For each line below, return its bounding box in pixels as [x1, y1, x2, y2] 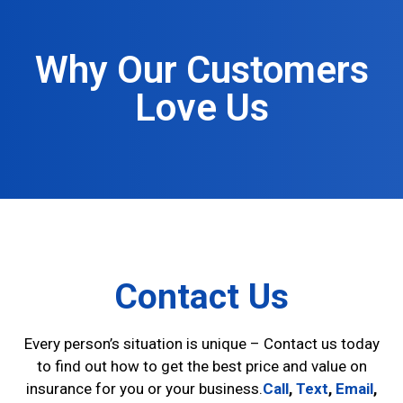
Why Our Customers [34, 47, 369, 92]
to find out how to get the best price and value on [36, 356, 367, 375]
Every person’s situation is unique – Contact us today [23, 334, 380, 353]
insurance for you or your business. [26, 379, 263, 398]
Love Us [134, 85, 269, 130]
